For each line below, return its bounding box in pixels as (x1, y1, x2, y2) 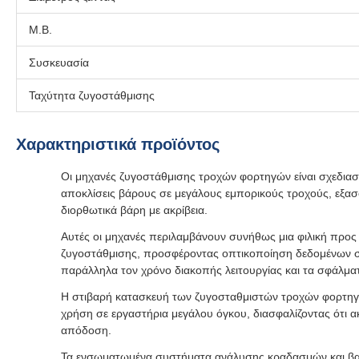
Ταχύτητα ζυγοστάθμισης (29, 89, 155, 102)
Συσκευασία (29, 56, 89, 69)
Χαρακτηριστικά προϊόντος (16, 135, 220, 153)
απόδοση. (61, 324, 111, 337)
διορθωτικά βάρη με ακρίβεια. (61, 204, 208, 216)
